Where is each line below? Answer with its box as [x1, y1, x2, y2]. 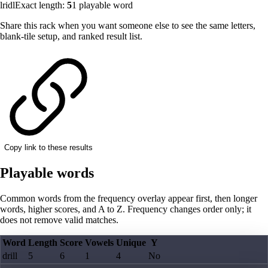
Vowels [85, 237, 114, 248]
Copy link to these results [4, 143, 93, 153]
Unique [116, 237, 146, 248]
